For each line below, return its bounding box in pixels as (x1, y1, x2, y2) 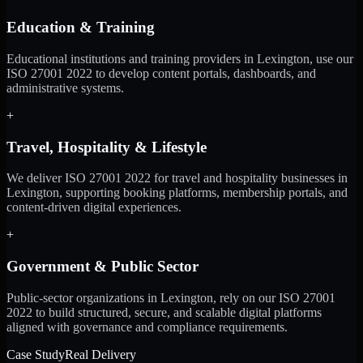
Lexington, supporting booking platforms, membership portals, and (6, 186, 348, 200)
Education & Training (6, 19, 155, 36)
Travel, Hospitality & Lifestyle (6, 138, 207, 156)
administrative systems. (6, 80, 124, 95)
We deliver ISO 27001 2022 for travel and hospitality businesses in (6, 171, 348, 186)
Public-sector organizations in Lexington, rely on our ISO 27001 (6, 290, 335, 305)
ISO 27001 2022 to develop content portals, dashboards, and (6, 66, 316, 80)
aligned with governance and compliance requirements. (6, 319, 288, 334)
